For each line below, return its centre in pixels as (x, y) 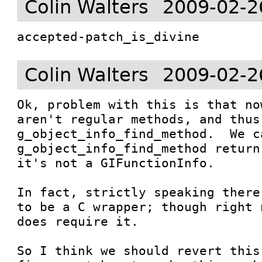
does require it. (86, 221)
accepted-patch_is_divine (108, 37)
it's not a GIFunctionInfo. (116, 163)
